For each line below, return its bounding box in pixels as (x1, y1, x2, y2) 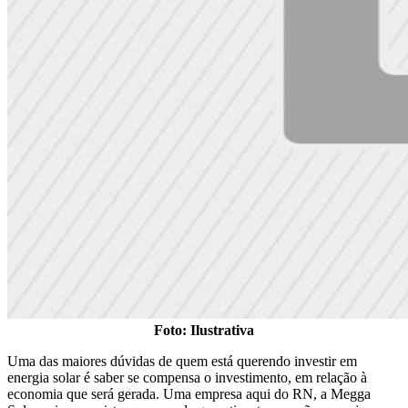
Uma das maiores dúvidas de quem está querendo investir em (7, 353, 357, 370)
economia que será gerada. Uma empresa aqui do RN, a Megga (7, 386, 371, 403)
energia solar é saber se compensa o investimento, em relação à (7, 370, 367, 386)
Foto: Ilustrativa (154, 322, 254, 339)
